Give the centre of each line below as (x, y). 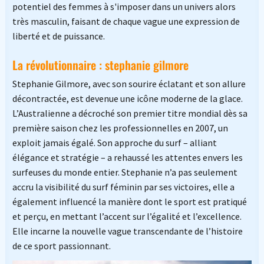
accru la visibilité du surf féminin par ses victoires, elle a (123, 187)
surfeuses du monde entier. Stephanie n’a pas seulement (125, 172)
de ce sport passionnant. (61, 245)
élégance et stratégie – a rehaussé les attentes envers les (127, 157)
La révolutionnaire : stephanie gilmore (100, 65)
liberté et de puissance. (58, 36)
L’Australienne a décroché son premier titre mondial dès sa (130, 113)
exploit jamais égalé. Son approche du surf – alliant (114, 142)
